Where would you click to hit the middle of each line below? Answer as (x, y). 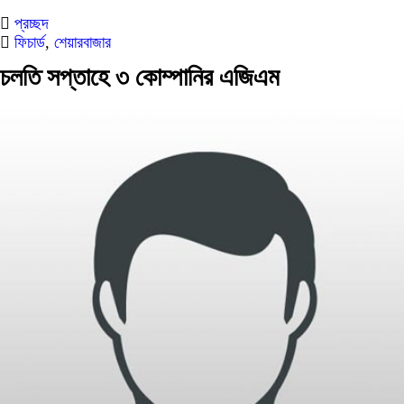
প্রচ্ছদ (29, 23)
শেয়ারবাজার (83, 42)
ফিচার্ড (30, 42)
